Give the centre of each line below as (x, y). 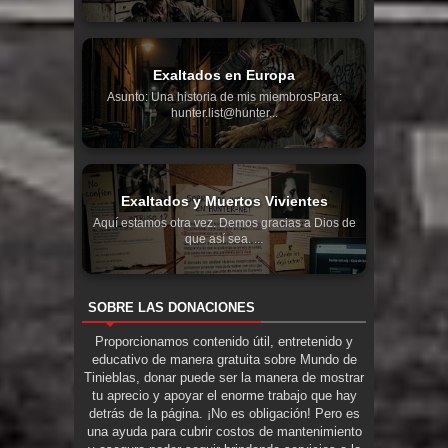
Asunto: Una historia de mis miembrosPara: (224, 96)
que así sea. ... (224, 238)
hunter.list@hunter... (224, 112)
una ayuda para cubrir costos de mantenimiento (224, 431)
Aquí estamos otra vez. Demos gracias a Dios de (224, 222)
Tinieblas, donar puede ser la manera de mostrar (224, 377)
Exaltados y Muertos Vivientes (224, 200)
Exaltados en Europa (224, 74)
